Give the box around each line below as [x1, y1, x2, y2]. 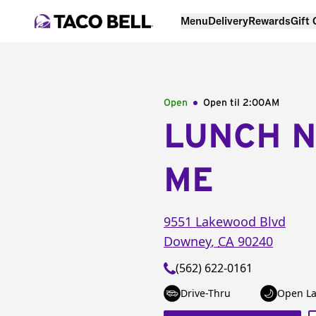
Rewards [248, 13, 291, 28]
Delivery [208, 13, 248, 28]
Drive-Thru [181, 286, 231, 300]
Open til [203, 98, 243, 108]
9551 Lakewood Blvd [164, 213, 286, 230]
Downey [164, 233, 211, 250]
